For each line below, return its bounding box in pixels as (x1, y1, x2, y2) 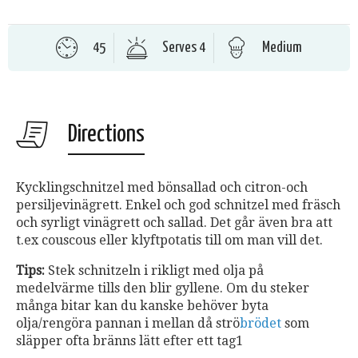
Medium (262, 40, 302, 56)
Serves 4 (162, 40, 205, 56)
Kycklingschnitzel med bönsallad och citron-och (16, 180, 308, 196)
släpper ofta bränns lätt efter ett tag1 (16, 333, 243, 349)
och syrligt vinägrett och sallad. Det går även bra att (16, 215, 332, 231)
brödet (240, 316, 281, 332)
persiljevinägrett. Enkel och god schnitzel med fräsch (16, 197, 340, 213)
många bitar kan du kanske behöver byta (16, 298, 268, 314)
